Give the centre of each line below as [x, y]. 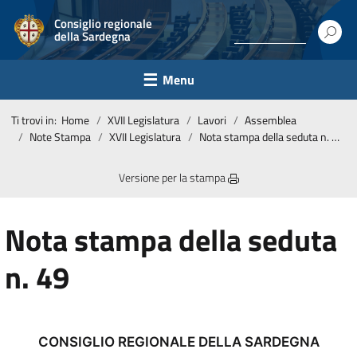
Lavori [212, 120]
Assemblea [271, 120]
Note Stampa [60, 137]
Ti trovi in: [36, 120]
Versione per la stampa [173, 177]
